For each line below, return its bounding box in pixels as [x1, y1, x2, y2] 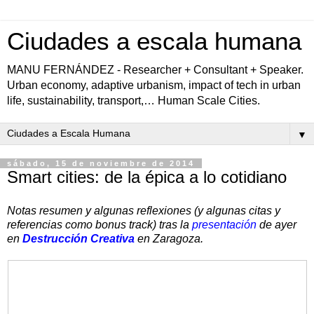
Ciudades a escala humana [7, 28, 301, 55]
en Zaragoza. [135, 232, 203, 245]
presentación [192, 218, 257, 231]
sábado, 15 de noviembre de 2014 [7, 159, 195, 168]
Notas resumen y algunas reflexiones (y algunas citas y [7, 204, 280, 217]
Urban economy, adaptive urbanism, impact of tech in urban [7, 79, 301, 91]
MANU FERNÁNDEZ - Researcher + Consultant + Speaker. [7, 64, 303, 76]
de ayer [257, 218, 296, 231]
